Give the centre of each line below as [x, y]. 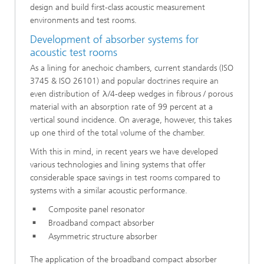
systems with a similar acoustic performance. [109, 190]
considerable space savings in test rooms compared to [125, 177]
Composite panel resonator [92, 209]
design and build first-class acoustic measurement [118, 8]
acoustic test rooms [74, 53]
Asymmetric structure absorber [98, 236]
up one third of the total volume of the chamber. [118, 133]
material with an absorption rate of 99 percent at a [121, 107]
